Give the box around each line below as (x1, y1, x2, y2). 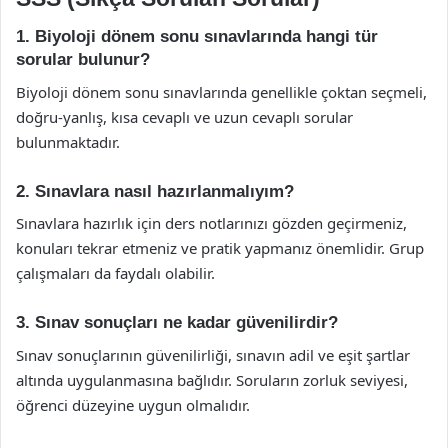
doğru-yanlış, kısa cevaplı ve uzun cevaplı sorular (16, 106, 353, 127)
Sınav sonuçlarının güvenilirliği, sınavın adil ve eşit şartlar (16, 344, 410, 365)
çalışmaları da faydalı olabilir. (16, 263, 215, 283)
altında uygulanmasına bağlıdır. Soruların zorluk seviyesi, (16, 369, 408, 390)
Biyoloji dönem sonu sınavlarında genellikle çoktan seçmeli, (16, 81, 427, 102)
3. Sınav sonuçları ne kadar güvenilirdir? (16, 313, 338, 332)
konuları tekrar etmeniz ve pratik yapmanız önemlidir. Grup (16, 238, 424, 258)
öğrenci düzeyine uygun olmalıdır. (16, 394, 250, 415)
